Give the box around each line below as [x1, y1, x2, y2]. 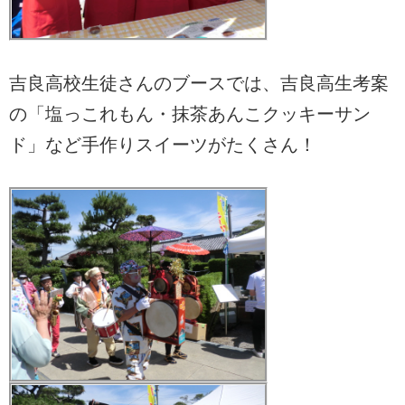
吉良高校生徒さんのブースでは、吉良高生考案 [9, 73, 389, 94]
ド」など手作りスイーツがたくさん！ [9, 135, 316, 155]
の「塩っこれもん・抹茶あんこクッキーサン [9, 104, 371, 125]
